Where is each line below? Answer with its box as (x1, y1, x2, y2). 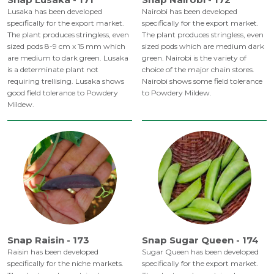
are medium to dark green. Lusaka (7, 53, 128, 63)
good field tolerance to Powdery (7, 88, 118, 98)
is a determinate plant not (7, 65, 98, 75)
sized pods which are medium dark (142, 42, 264, 51)
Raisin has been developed (7, 247, 98, 257)
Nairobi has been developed (142, 7, 237, 17)
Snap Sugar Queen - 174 (142, 234, 259, 246)
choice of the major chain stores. (142, 65, 254, 75)
